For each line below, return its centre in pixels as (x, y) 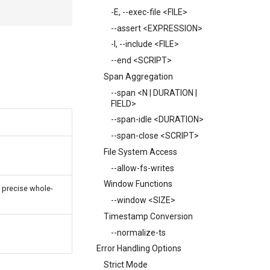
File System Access (140, 152)
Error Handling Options (139, 249)
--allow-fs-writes (143, 168)
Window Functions (138, 184)
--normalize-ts (138, 232)
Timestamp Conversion (148, 216)
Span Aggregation (138, 76)
